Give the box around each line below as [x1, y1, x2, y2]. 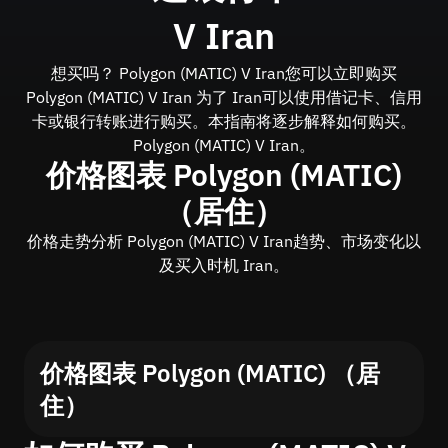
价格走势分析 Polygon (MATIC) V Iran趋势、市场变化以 [27, 231, 421, 251]
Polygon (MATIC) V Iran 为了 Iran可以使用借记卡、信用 [26, 87, 422, 107]
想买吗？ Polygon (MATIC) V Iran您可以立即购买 [51, 63, 397, 83]
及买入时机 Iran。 [159, 255, 289, 275]
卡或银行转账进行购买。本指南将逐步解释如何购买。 [32, 111, 416, 131]
